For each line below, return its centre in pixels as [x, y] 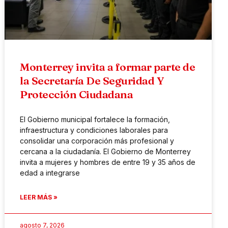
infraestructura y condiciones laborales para [94, 130]
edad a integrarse [50, 173]
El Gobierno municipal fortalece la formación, [95, 120]
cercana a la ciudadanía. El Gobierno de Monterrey [106, 152]
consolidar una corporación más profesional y [97, 141]
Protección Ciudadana [77, 94]
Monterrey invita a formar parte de [108, 67]
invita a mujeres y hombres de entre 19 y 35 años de [108, 162]
